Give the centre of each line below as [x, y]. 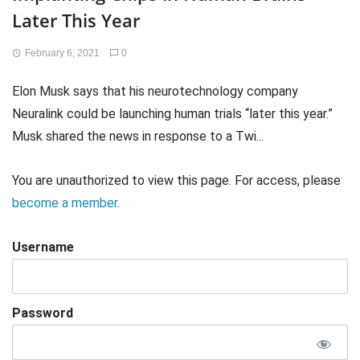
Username [43, 247]
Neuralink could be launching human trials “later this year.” [172, 114]
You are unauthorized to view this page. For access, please [176, 181]
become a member [65, 203]
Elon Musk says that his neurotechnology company [155, 91]
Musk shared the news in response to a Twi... [138, 136]
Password [43, 313]
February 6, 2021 [62, 53]
